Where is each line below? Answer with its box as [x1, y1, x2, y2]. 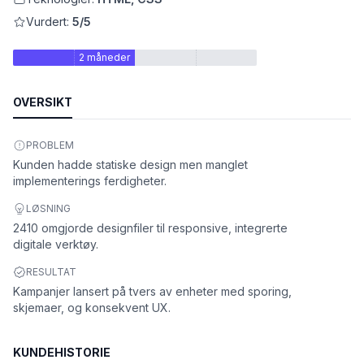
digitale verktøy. [13, 237, 98, 251]
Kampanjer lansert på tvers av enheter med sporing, [13, 284, 292, 298]
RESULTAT [26, 266, 76, 278]
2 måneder [79, 51, 130, 63]
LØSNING [26, 202, 71, 214]
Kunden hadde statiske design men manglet [13, 158, 248, 171]
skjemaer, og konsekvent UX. [13, 301, 171, 314]
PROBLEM [26, 139, 74, 151]
